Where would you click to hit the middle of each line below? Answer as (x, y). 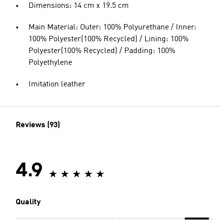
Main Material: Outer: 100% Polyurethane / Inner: (112, 27)
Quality (28, 202)
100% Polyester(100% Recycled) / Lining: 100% (109, 39)
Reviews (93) (38, 125)
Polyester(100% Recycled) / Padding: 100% (102, 51)
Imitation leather (57, 84)
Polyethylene (50, 63)
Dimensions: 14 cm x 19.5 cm (79, 6)
